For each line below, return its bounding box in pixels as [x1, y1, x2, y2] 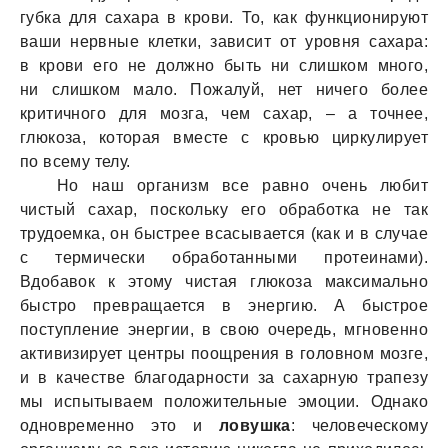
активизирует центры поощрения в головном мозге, [20, 345, 428, 362]
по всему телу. [20, 153, 131, 170]
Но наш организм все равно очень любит [57, 177, 428, 194]
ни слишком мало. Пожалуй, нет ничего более [20, 81, 428, 98]
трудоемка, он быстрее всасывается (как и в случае [20, 225, 428, 242]
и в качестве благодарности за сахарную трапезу [20, 369, 428, 386]
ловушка [219, 417, 291, 434]
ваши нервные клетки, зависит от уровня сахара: [20, 33, 428, 50]
